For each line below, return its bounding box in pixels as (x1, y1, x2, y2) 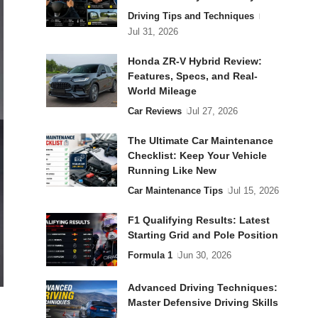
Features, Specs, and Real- (127, 70, 258, 82)
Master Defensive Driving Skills (127, 297, 278, 308)
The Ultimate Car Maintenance (127, 135, 273, 146)
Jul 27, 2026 (187, 106, 238, 116)
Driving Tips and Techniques (127, 11, 254, 21)
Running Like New (127, 165, 216, 176)
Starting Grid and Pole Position (127, 229, 278, 241)
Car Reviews (127, 106, 182, 116)
